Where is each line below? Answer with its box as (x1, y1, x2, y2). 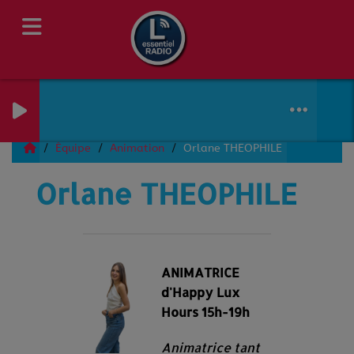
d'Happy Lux (161, 284, 241, 300)
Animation (110, 141, 168, 155)
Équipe (55, 141, 94, 155)
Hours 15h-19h (161, 303, 250, 320)
